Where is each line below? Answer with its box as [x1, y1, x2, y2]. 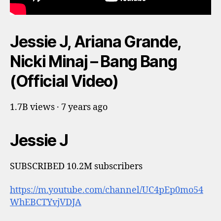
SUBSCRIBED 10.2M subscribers [10, 161, 143, 172]
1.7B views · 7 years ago [10, 102, 108, 113]
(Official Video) [10, 72, 118, 91]
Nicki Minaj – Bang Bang [10, 52, 177, 71]
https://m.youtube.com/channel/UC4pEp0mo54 [10, 184, 203, 196]
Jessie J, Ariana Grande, [10, 32, 182, 51]
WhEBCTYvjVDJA [10, 196, 81, 208]
